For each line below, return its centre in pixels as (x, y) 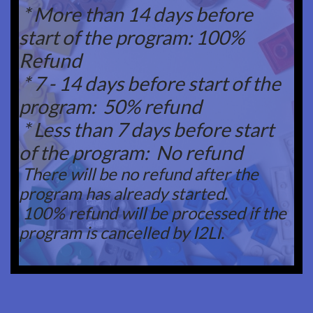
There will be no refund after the (139, 174)
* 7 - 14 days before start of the (150, 83)
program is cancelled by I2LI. (123, 232)
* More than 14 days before (136, 14)
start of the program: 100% (132, 37)
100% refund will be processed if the (153, 213)
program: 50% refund (110, 106)
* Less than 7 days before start (146, 129)
